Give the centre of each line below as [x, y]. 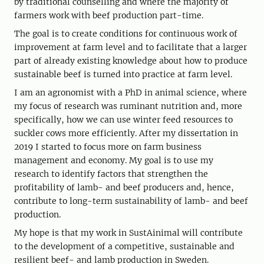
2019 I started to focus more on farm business [108, 147]
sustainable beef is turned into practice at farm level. [123, 75]
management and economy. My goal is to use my [114, 161]
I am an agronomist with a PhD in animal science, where [131, 93]
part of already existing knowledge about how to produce [131, 61]
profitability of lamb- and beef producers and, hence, [124, 188]
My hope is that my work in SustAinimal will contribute [128, 233]
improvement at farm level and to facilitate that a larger [131, 47]
